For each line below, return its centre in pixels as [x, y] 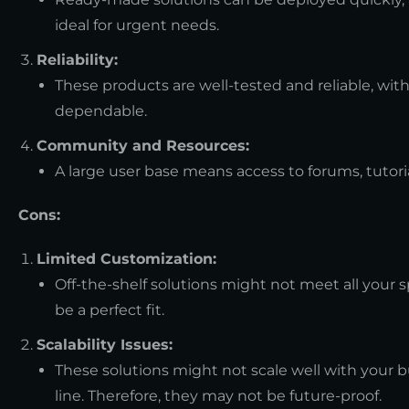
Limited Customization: [126, 258]
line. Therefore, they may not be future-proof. [218, 395]
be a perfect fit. [110, 309]
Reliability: [77, 59]
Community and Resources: [143, 145]
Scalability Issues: [105, 344]
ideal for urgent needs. [137, 25]
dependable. [101, 110]
